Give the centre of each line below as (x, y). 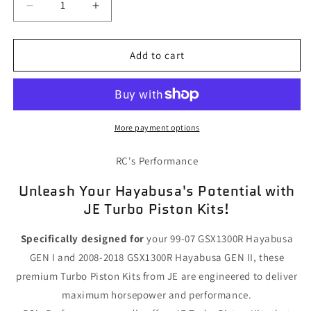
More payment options (157, 128)
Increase (118, 11)
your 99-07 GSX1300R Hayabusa (219, 239)
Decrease (55, 11)
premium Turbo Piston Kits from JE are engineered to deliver (157, 276)
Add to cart (157, 55)
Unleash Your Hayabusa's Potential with (157, 191)
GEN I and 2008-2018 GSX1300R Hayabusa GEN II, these (157, 258)
